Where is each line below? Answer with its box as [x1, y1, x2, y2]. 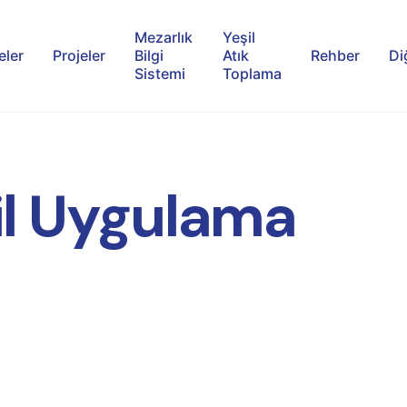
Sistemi [134, 65, 186, 84]
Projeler [53, 46, 106, 65]
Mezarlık [134, 28, 194, 47]
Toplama [222, 65, 282, 84]
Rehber [310, 46, 360, 65]
